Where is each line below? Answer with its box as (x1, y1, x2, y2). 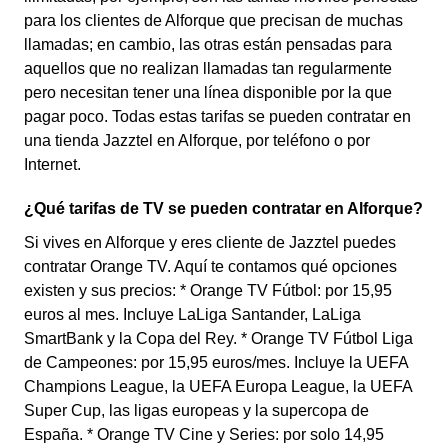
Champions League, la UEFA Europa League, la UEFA (24, 378, 412, 395)
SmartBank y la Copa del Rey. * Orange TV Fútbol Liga (24, 330, 413, 347)
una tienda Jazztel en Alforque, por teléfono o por (24, 132, 370, 149)
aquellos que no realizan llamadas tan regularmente (24, 60, 392, 77)
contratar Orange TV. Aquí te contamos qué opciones (24, 258, 397, 275)
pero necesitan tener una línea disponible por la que (24, 84, 392, 101)
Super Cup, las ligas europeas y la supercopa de (24, 402, 369, 419)
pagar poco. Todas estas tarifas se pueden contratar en (24, 108, 411, 125)
